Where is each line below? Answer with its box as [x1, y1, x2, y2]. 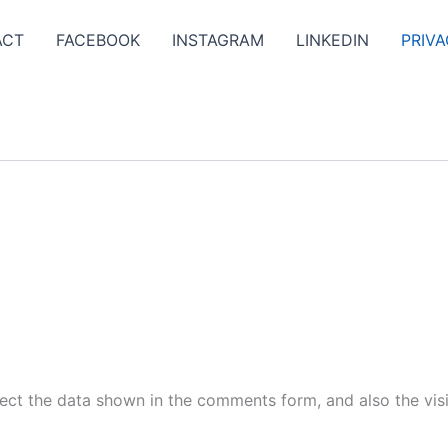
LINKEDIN [296, 30, 369, 50]
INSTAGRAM [172, 30, 264, 50]
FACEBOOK [56, 30, 140, 50]
